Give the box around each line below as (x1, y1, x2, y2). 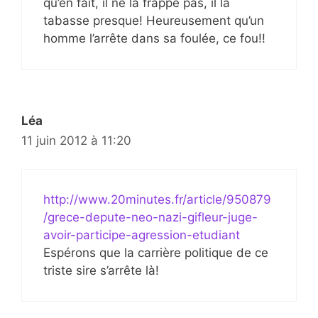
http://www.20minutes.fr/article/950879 (43, 192, 271, 207)
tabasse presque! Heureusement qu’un (43, 13, 264, 28)
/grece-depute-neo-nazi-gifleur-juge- (43, 210, 258, 224)
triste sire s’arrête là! (43, 263, 159, 278)
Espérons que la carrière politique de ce (43, 246, 268, 260)
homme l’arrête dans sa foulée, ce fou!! (43, 31, 265, 45)
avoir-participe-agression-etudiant (43, 228, 240, 242)
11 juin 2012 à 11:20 (21, 133, 131, 148)
